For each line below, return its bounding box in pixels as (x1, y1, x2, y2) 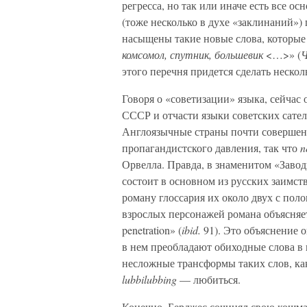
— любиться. (177, 272, 241, 286)
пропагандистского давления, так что (122, 140, 300, 155)
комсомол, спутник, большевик (122, 47, 263, 62)
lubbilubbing (122, 272, 177, 286)
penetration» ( (122, 223, 182, 237)
